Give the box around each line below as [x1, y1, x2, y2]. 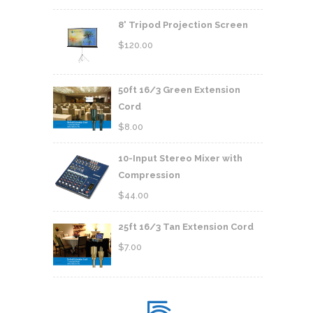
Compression [118, 170, 180, 181]
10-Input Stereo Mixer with [118, 153, 242, 164]
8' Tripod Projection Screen [118, 20, 248, 31]
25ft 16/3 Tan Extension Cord [118, 221, 254, 233]
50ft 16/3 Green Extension [118, 85, 240, 96]
